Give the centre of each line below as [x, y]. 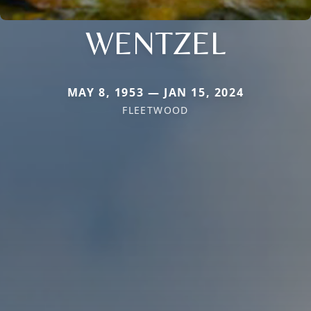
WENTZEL [155, 42]
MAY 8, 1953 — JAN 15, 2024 [155, 92]
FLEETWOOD [155, 110]
